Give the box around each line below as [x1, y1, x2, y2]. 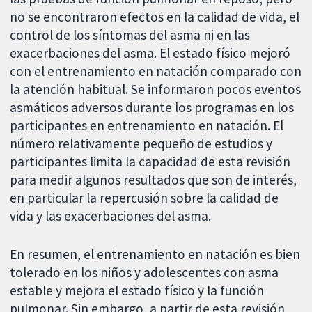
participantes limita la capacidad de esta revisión [10, 153, 291, 170]
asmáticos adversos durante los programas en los [10, 98, 295, 116]
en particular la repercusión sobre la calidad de [10, 189, 279, 206]
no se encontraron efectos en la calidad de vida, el [10, 8, 300, 25]
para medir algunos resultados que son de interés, [10, 171, 297, 188]
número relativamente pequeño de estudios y [10, 134, 273, 152]
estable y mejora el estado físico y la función [10, 281, 265, 299]
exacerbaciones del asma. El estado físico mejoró [10, 44, 291, 61]
